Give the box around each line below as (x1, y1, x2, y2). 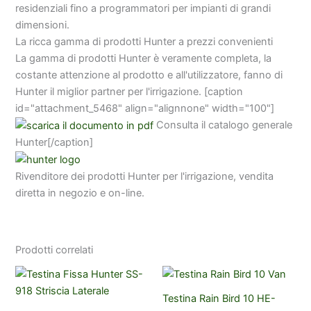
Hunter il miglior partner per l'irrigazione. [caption (15, 85, 244, 98)
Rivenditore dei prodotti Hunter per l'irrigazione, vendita (15, 169, 274, 183)
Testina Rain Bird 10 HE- (162, 292, 276, 305)
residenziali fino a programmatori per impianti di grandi (15, 1, 271, 15)
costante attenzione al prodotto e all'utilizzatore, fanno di (15, 68, 283, 81)
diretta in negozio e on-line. (15, 186, 145, 199)
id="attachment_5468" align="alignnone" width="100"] (15, 101, 275, 115)
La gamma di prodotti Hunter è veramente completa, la (15, 51, 272, 65)
